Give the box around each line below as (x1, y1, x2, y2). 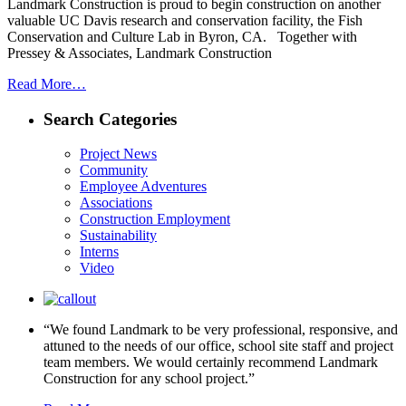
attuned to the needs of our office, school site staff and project (43, 338, 393, 354)
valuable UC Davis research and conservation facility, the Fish (7, 12, 362, 28)
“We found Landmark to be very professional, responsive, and (43, 322, 398, 338)
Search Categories (43, 109, 177, 129)
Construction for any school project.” (43, 371, 255, 387)
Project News (80, 146, 157, 162)
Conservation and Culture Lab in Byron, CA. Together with (7, 28, 357, 44)
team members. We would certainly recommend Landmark (43, 354, 378, 371)
